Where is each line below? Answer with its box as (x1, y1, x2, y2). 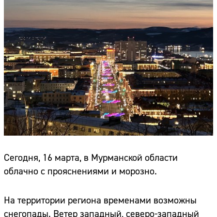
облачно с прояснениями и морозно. (4, 165, 157, 178)
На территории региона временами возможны (4, 194, 197, 207)
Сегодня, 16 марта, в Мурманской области (4, 152, 178, 164)
